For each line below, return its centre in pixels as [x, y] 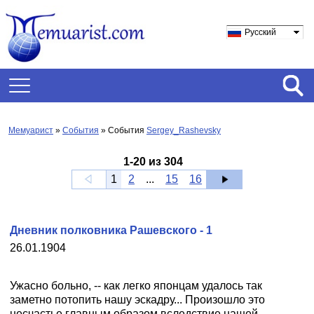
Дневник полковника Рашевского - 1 [111, 230]
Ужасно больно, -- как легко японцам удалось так [136, 286]
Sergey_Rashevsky [184, 130]
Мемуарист [31, 130]
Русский [260, 32]
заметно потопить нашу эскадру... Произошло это [137, 300]
